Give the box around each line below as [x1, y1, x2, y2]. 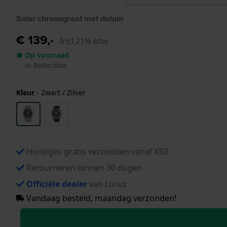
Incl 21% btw [60, 35, 108, 47]
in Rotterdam [25, 60, 67, 70]
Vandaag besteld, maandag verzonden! [24, 192, 176, 204]
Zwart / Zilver [41, 87, 86, 97]
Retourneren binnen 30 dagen [26, 162, 142, 173]
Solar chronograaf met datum [16, 12, 124, 24]
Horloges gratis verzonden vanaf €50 [26, 145, 168, 157]
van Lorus [87, 178, 127, 190]
